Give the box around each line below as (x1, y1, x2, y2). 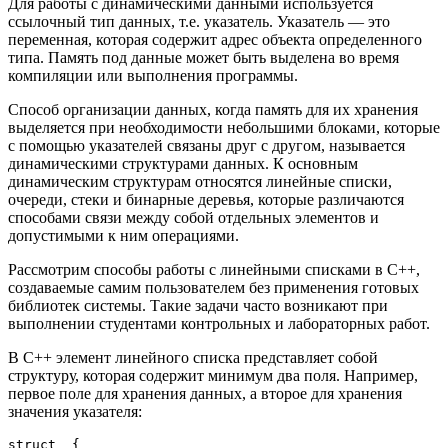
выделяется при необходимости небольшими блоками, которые (8, 118, 440, 136)
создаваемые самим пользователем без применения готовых (8, 278, 419, 296)
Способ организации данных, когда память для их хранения (8, 100, 418, 118)
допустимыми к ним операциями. (8, 226, 239, 244)
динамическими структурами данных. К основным (8, 154, 358, 172)
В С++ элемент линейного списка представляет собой (8, 348, 378, 366)
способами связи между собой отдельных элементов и (8, 208, 379, 226)
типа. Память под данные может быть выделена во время (8, 48, 399, 66)
